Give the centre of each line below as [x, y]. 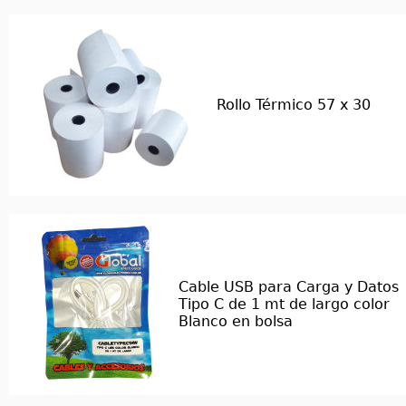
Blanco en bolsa [236, 321]
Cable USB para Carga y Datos [289, 287]
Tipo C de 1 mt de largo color [284, 304]
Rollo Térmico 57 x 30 [294, 105]
